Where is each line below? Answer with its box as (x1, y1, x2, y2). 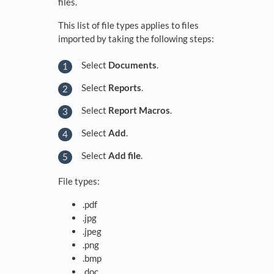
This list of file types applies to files (58, 20, 199, 31)
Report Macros (108, 104, 170, 116)
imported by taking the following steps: (58, 33, 214, 45)
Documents (108, 59, 157, 70)
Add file (108, 149, 141, 161)
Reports (108, 81, 141, 93)
